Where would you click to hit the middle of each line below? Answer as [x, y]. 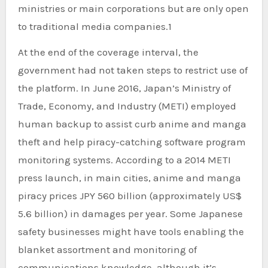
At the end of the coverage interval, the [108, 52]
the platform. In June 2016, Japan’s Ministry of [124, 88]
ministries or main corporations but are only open [133, 9]
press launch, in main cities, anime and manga [129, 178]
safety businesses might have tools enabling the [131, 232]
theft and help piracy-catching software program [132, 142]
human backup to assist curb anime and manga [132, 124]
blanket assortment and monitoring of [107, 250]
